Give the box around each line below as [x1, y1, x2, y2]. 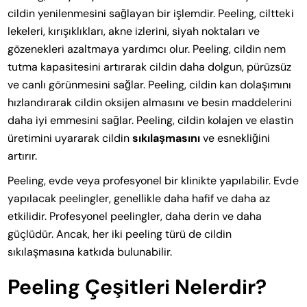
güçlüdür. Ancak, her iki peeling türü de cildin [8, 227, 232, 242]
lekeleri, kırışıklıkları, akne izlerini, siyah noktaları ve [8, 24, 260, 39]
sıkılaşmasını [132, 131, 201, 146]
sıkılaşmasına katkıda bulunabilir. [8, 245, 173, 260]
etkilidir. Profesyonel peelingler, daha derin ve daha [8, 209, 262, 224]
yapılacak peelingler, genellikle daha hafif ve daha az [8, 191, 271, 206]
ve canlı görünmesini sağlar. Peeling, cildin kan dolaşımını [8, 77, 292, 93]
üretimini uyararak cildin [8, 131, 133, 146]
